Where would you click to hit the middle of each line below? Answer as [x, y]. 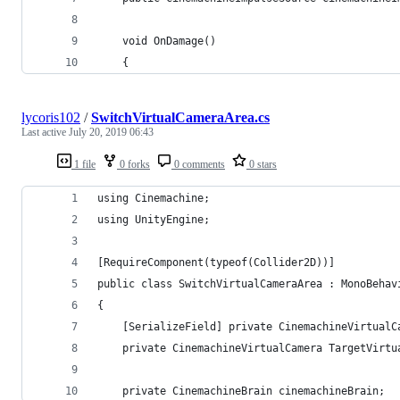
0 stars [262, 164]
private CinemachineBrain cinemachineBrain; [241, 391]
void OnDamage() [157, 41]
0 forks [133, 164]
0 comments [198, 164]
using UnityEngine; [154, 219]
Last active [45, 132]
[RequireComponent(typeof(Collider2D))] [216, 262]
